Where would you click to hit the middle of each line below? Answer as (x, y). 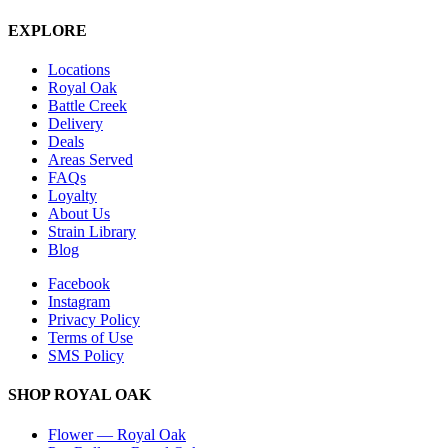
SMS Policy (86, 356)
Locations (79, 70)
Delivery (75, 124)
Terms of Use (90, 338)
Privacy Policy (94, 320)
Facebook (79, 284)
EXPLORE (47, 30)
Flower (70, 434)
